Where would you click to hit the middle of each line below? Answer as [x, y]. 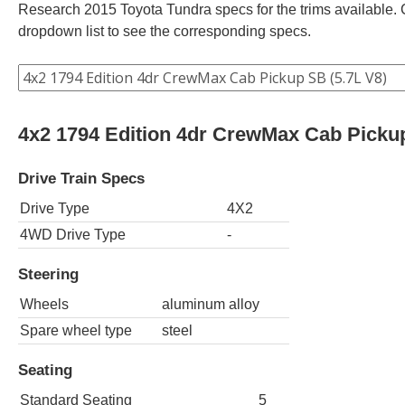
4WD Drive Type [73, 234]
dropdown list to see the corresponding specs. [165, 31]
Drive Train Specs [81, 178]
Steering [48, 274]
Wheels [44, 304]
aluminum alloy [211, 304]
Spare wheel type [76, 330]
